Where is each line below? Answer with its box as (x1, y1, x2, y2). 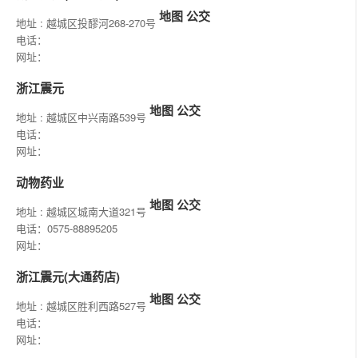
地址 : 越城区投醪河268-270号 (16, 15, 159, 31)
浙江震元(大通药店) (16, 268, 120, 286)
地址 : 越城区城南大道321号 (16, 204, 149, 220)
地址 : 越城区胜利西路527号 (16, 298, 149, 314)
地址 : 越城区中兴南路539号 (16, 109, 149, 125)
